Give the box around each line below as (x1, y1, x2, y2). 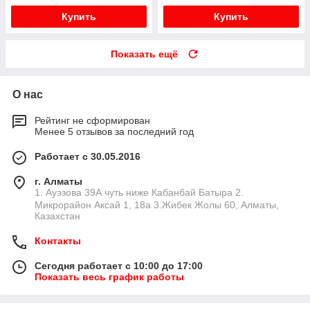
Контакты (35, 235, 81, 247)
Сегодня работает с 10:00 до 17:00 (35, 260, 203, 272)
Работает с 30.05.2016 (35, 151, 140, 163)
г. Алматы (35, 176, 82, 188)
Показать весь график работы (35, 271, 184, 283)
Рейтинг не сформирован (35, 115, 150, 127)
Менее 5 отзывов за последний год (35, 126, 194, 138)
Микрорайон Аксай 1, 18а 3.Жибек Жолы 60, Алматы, (35, 199, 279, 211)
